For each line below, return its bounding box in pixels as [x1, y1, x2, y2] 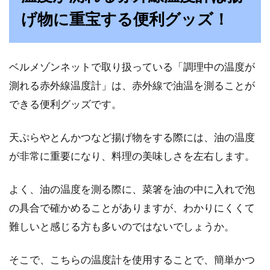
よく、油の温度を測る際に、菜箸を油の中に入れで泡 [9, 183, 255, 195]
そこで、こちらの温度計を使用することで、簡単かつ [9, 253, 255, 266]
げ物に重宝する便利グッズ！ [21, 9, 229, 28]
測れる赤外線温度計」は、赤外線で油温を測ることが [9, 79, 255, 92]
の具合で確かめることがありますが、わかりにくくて [9, 201, 255, 214]
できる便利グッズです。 [9, 98, 122, 110]
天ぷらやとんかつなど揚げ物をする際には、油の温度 [9, 131, 255, 143]
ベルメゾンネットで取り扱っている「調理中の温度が [9, 60, 255, 73]
